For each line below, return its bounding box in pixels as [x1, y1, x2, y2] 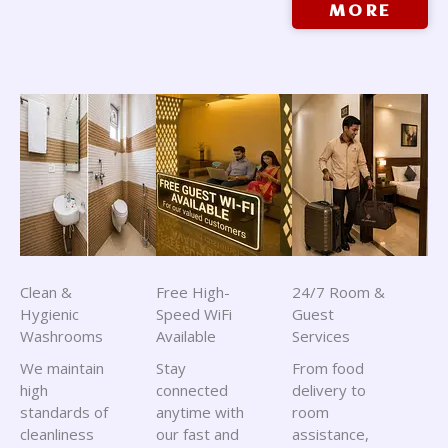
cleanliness [20, 424, 94, 444]
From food [292, 358, 364, 378]
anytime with [156, 402, 244, 422]
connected [156, 380, 228, 400]
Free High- [156, 282, 230, 302]
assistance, [292, 424, 369, 444]
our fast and [156, 424, 239, 444]
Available [156, 326, 216, 346]
